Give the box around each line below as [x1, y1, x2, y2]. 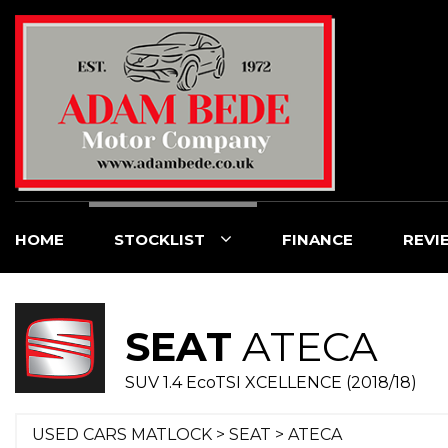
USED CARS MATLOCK [32, 425, 212, 444]
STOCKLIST [114, 230, 205, 249]
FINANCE [282, 230, 353, 249]
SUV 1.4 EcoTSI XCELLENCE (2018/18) [125, 373, 417, 392]
